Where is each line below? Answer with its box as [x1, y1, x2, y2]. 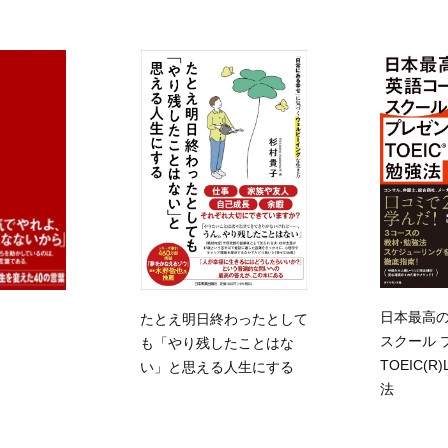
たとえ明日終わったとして [140, 311, 308, 327]
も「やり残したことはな [140, 335, 294, 351]
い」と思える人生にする [140, 359, 294, 375]
